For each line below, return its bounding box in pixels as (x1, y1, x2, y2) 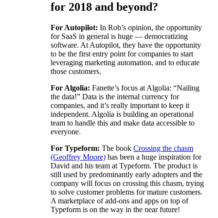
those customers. (51, 67, 101, 76)
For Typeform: (51, 144, 100, 153)
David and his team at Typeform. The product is (51, 162, 198, 170)
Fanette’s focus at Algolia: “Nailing (90, 84, 200, 92)
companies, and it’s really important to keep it (51, 101, 189, 110)
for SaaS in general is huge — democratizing (51, 32, 188, 41)
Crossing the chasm (133, 144, 193, 153)
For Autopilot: (51, 23, 98, 32)
